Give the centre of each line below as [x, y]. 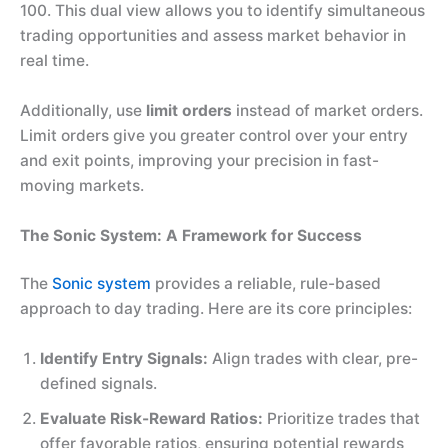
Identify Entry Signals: [124, 358]
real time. [54, 61]
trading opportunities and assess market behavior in [213, 36]
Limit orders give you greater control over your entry [214, 135]
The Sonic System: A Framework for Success [191, 235]
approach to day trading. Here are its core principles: [216, 308]
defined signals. [98, 383]
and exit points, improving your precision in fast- [199, 160]
